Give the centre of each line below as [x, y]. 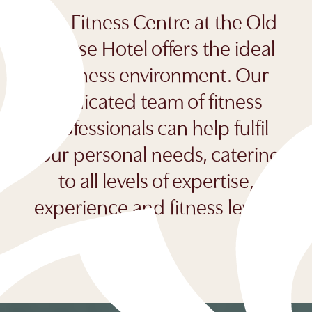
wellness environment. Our [156, 74]
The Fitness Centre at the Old [156, 21]
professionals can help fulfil [156, 127]
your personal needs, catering [156, 153]
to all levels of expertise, [156, 180]
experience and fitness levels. [156, 206]
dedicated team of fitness [156, 100]
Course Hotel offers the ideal [156, 47]
